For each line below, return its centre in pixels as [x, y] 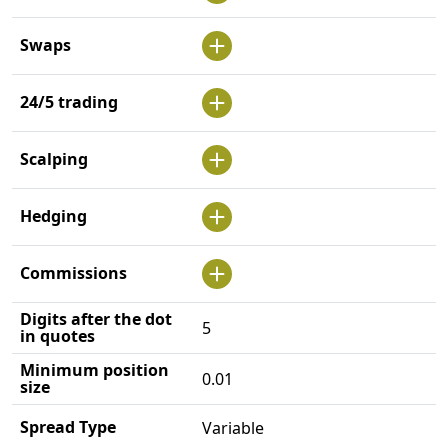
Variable [232, 428]
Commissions [73, 273]
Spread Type [68, 427]
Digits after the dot [96, 319]
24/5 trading [69, 102]
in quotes [57, 336]
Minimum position [94, 370]
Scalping [54, 159]
